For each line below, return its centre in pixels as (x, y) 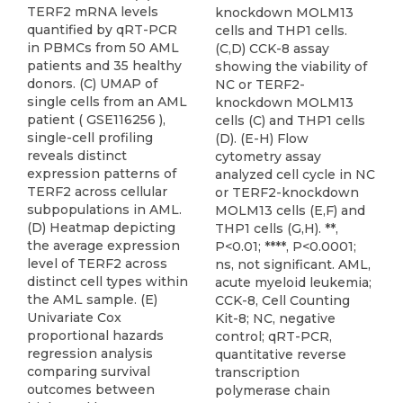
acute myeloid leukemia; (293, 283)
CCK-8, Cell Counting (282, 301)
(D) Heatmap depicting (101, 228)
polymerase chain (273, 391)
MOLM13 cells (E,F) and (290, 211)
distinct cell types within (107, 282)
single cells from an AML (107, 102)
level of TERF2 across (97, 264)
